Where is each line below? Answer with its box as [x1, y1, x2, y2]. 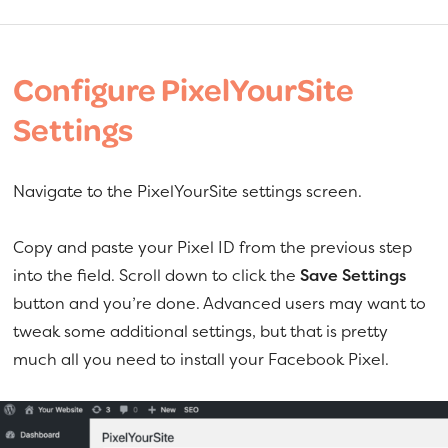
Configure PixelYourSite [13, 67, 355, 112]
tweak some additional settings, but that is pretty [13, 320, 389, 343]
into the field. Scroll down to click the [13, 264, 301, 287]
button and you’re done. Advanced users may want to [13, 292, 427, 315]
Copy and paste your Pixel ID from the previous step [13, 236, 413, 259]
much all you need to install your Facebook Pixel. [13, 348, 390, 371]
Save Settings [300, 264, 407, 287]
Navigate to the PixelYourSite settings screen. [13, 180, 363, 203]
